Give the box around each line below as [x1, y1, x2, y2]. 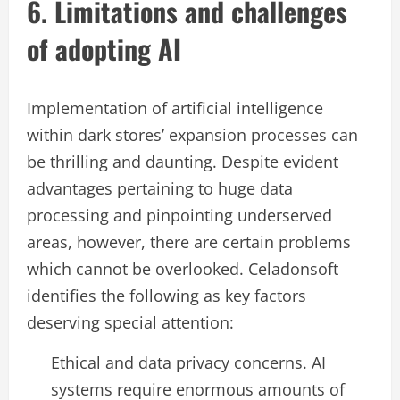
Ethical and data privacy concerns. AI [51, 352, 326, 374]
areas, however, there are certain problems [27, 231, 351, 254]
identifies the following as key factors [27, 285, 306, 307]
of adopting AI [27, 29, 181, 70]
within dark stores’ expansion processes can [27, 124, 358, 146]
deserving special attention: [27, 312, 234, 334]
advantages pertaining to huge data [27, 178, 293, 200]
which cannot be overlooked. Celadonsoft [27, 258, 338, 280]
